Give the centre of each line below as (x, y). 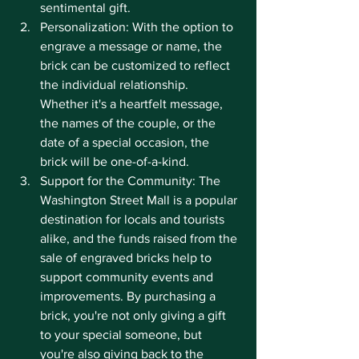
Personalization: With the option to (138, 27)
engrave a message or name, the (133, 46)
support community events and (128, 277)
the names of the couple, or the (129, 123)
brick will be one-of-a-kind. (115, 161)
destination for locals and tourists (134, 219)
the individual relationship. (116, 85)
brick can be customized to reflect (137, 65)
